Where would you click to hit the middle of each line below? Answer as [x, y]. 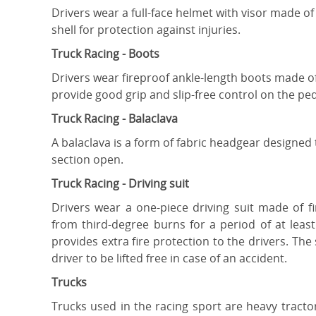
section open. [89, 159]
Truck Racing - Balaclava [115, 119]
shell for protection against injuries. [146, 30]
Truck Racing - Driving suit [120, 183]
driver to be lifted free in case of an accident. [169, 258]
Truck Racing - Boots [105, 54]
